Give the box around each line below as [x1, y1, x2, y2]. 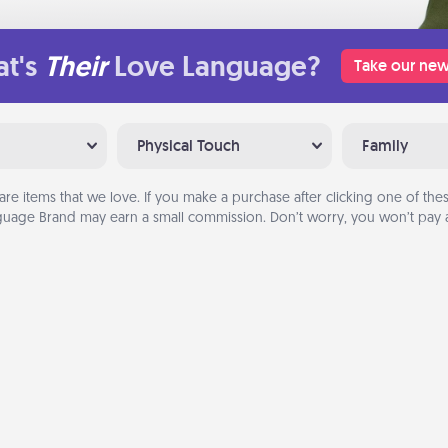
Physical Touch [136, 135, 240, 156]
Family [361, 135, 408, 156]
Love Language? [113, 47, 321, 85]
